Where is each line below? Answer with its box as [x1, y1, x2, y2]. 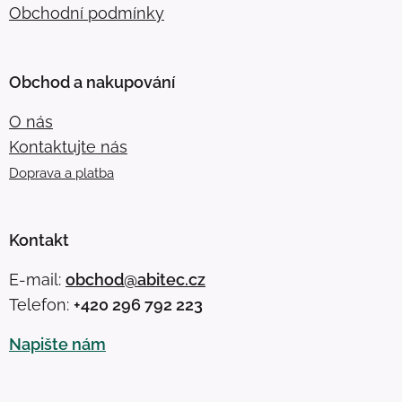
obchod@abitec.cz [66, 270, 205, 290]
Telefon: [9, 295, 74, 315]
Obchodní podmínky [9, 4, 164, 23]
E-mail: [9, 270, 66, 290]
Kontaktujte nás [9, 137, 127, 157]
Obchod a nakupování [9, 73, 175, 92]
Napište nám [9, 335, 106, 354]
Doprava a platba [9, 165, 114, 182]
